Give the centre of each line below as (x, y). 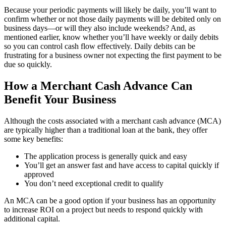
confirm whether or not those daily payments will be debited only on (112, 19)
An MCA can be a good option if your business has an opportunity (110, 200)
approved (39, 174)
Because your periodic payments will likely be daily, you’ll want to (110, 10)
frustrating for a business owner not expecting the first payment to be (113, 55)
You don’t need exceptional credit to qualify (94, 183)
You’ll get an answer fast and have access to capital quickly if (122, 165)
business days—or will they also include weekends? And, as (100, 28)
